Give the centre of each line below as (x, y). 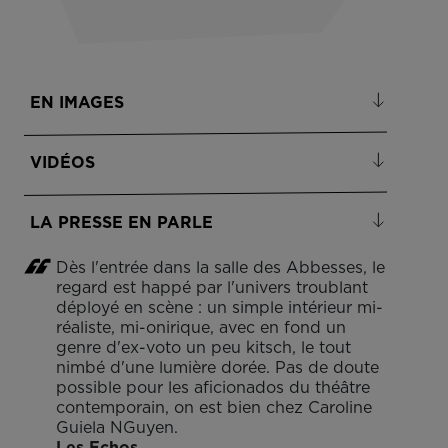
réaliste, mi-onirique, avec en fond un (201, 328)
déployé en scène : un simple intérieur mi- (219, 308)
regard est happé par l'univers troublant (212, 288)
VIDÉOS (62, 163)
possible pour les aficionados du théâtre (213, 388)
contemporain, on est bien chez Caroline (214, 408)
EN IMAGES (77, 103)
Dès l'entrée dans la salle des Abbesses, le (220, 268)
